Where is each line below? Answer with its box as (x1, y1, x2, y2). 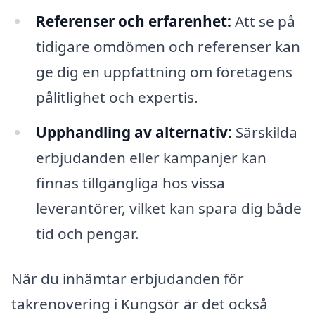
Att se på (231, 11, 295, 32)
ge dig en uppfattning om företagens (35, 62, 292, 82)
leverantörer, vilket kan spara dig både (35, 198, 302, 219)
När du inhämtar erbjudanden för (11, 269, 244, 289)
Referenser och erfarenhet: (35, 11, 231, 32)
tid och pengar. (35, 224, 139, 244)
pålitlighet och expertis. (35, 87, 198, 108)
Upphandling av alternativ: (35, 122, 232, 143)
